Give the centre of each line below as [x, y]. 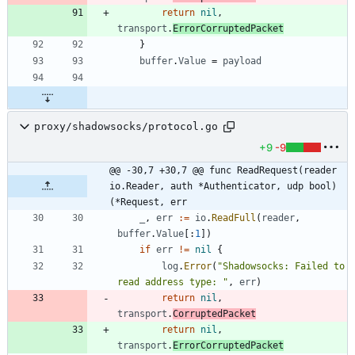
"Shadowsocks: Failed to [281, 266]
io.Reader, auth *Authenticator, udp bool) [223, 186]
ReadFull [234, 218]
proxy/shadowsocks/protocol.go [126, 127]
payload [242, 61]
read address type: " [173, 282]
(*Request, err [148, 202]
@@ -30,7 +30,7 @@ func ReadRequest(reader [223, 170]
